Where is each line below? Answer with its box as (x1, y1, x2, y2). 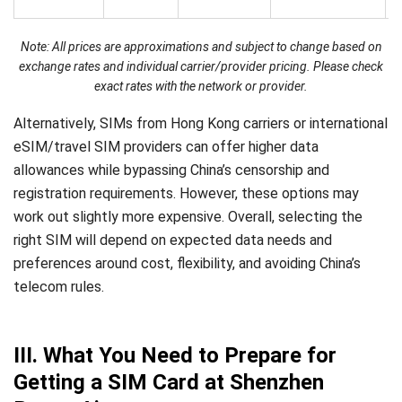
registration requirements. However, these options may (13, 185, 359, 203)
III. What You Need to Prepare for (13, 343, 336, 369)
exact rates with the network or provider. (94, 79, 308, 94)
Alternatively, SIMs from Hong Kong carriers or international (13, 115, 388, 133)
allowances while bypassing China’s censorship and (13, 162, 329, 179)
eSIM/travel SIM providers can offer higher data (13, 138, 319, 156)
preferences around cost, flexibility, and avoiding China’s (13, 255, 361, 273)
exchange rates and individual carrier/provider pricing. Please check (19, 59, 383, 74)
